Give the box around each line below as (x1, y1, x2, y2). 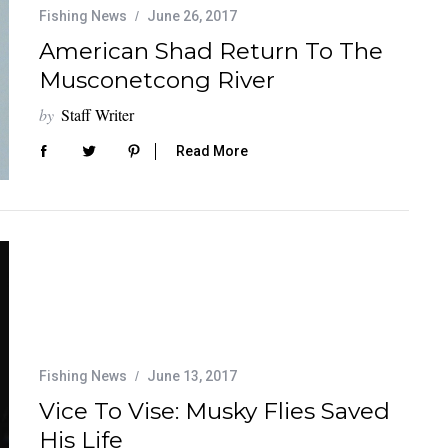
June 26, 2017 (147, 8, 237, 25)
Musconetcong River (39, 66, 275, 95)
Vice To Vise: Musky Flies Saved (39, 396, 390, 425)
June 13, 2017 (147, 367, 237, 384)
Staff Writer (61, 104, 134, 126)
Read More (176, 142, 248, 159)
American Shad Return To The (39, 37, 383, 66)
